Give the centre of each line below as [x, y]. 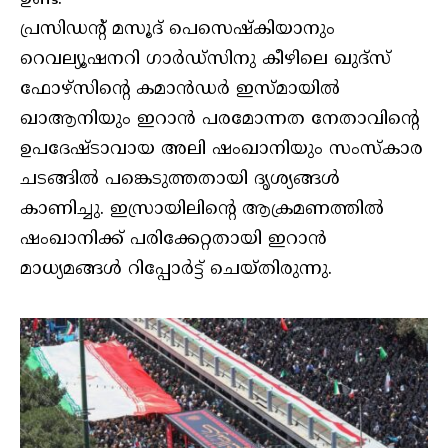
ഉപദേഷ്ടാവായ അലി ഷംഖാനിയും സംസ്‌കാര [221, 149]
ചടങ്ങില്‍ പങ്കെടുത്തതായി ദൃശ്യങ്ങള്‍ [180, 179]
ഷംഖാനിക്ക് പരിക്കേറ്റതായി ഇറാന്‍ [173, 239]
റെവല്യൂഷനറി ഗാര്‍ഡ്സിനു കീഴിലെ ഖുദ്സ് [205, 59]
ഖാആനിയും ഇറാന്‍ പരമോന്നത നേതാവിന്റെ [219, 119]
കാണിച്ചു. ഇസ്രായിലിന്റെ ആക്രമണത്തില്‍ [202, 209]
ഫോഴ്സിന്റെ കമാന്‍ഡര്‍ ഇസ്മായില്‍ [180, 89]
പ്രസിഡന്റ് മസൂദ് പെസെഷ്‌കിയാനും [177, 29]
